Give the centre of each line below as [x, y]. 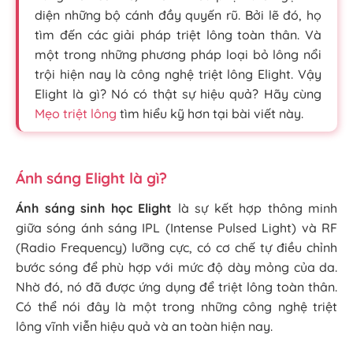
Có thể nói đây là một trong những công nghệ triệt [176, 307]
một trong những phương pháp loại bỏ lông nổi [178, 54]
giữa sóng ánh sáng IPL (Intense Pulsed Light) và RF [176, 228]
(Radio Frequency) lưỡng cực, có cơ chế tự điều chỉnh [176, 247]
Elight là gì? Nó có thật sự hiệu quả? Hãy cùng [178, 94]
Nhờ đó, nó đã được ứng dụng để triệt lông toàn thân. [176, 287]
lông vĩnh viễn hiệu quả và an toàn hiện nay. [144, 326]
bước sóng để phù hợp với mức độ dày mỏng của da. [176, 267]
